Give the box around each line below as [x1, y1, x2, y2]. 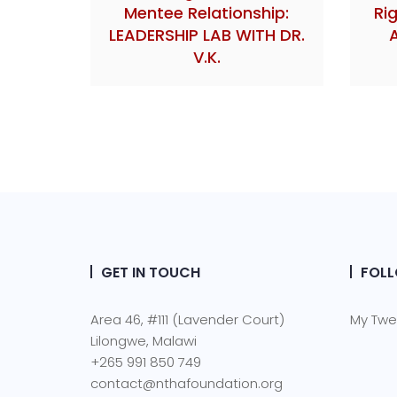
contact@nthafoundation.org [90, 373, 283, 393]
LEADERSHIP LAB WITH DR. [108, 23, 305, 46]
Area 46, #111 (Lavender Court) [90, 309, 284, 329]
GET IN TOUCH [101, 261, 200, 283]
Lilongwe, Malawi [90, 331, 197, 350]
